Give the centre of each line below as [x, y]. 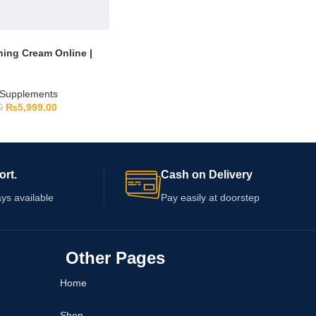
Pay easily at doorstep [210, 197]
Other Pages [115, 257]
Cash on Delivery [207, 174]
